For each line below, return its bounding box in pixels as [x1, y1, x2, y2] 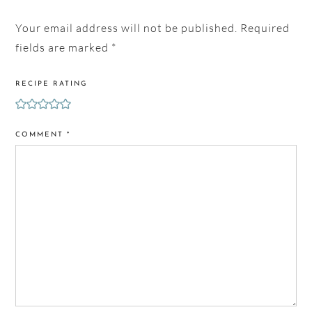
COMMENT [15, 130, 68, 139]
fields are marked [15, 40, 112, 54]
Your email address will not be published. [15, 20, 238, 35]
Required [240, 20, 290, 35]
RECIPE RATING [15, 79, 88, 88]
